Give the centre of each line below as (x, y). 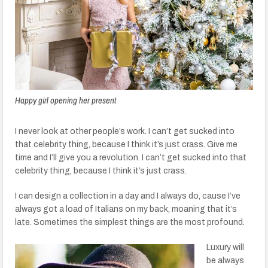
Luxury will (226, 247)
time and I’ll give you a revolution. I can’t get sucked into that (131, 158)
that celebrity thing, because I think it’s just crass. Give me (127, 144)
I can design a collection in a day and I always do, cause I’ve (128, 196)
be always (226, 261)
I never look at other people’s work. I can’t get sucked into (125, 131)
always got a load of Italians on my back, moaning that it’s (126, 209)
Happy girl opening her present (66, 100)
